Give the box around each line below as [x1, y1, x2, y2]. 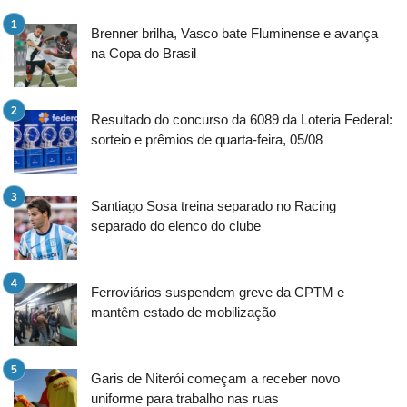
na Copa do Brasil [91, 45, 196, 61]
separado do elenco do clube [91, 217, 261, 233]
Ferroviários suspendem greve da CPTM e [91, 283, 344, 300]
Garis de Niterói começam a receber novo [91, 370, 340, 386]
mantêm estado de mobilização [91, 303, 276, 320]
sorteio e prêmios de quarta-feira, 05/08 [91, 131, 323, 147]
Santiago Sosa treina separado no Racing [91, 197, 336, 213]
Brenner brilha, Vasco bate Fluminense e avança [91, 25, 378, 41]
